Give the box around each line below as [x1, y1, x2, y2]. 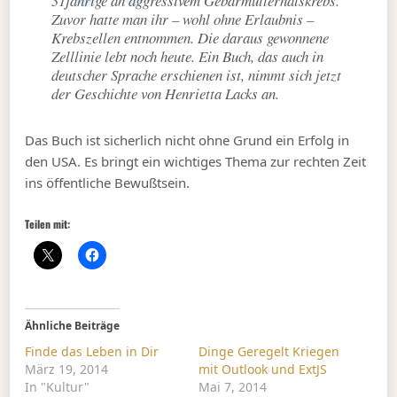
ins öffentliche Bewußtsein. [25, 173, 191, 191]
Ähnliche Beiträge [25, 318, 121, 334]
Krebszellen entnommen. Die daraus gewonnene [51, 27, 330, 48]
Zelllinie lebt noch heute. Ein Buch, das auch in [51, 45, 324, 66]
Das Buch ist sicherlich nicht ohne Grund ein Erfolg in [25, 130, 350, 149]
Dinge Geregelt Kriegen [198, 343, 339, 361]
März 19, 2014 [25, 361, 109, 378]
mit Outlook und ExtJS [198, 361, 327, 378]
